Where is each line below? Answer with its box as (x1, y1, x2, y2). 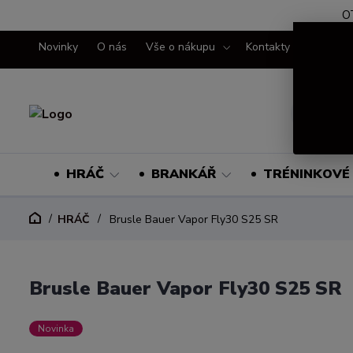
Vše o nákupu (146, 39, 215, 54)
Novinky (39, 39, 78, 54)
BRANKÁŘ (150, 165, 216, 183)
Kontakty (246, 39, 290, 54)
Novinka (38, 322, 74, 335)
